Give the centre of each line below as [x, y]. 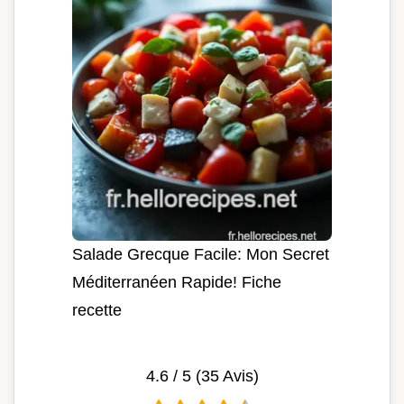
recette [97, 310]
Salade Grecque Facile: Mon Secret [201, 254]
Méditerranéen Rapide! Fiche [177, 282]
